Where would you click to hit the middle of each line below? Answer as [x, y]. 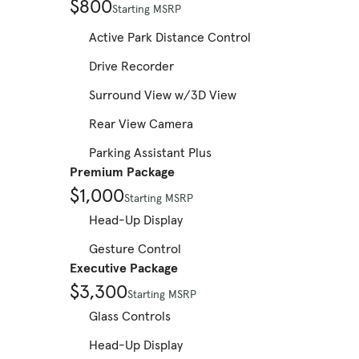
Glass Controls [130, 316]
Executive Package [124, 268]
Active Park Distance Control [170, 37]
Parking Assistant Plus [150, 153]
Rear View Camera [141, 124]
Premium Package [122, 172]
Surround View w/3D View [163, 95]
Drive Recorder [131, 66]
